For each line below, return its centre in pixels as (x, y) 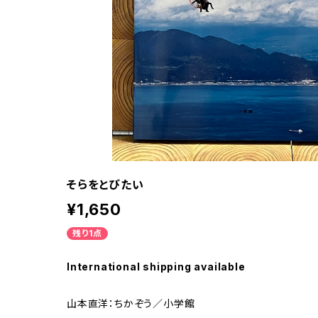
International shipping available (156, 267)
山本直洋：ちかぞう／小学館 (131, 304)
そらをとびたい (105, 185)
